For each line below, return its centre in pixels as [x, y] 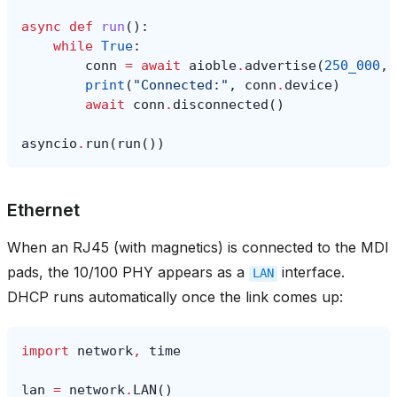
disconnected [221, 104]
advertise [280, 65]
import [45, 350]
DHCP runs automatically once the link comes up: [175, 296]
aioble [213, 65]
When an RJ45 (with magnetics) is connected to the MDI [198, 247]
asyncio [49, 143]
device [308, 85]
